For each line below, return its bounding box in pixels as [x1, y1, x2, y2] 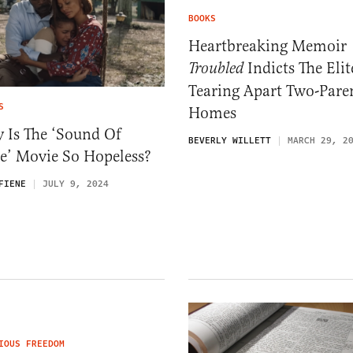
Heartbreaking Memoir [188, 36, 347, 57]
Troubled [188, 59, 243, 80]
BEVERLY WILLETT [188, 134, 271, 148]
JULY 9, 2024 [43, 176, 109, 191]
